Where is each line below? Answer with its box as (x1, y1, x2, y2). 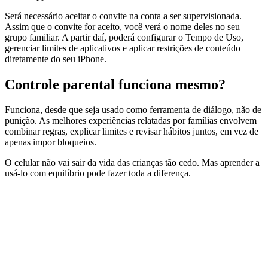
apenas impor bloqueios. (5, 137, 96, 148)
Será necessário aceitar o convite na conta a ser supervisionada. (5, 11, 242, 22)
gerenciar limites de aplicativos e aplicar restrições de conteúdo (5, 43, 240, 54)
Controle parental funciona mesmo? (5, 77, 226, 93)
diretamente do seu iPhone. (5, 54, 106, 65)
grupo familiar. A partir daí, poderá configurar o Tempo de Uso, (5, 32, 243, 43)
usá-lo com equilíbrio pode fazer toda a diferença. (5, 168, 191, 179)
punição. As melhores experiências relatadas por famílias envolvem (5, 115, 257, 126)
